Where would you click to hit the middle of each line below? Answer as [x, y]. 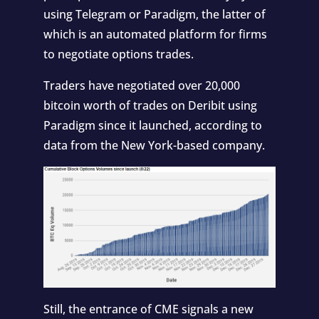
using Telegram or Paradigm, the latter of [154, 14]
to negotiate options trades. [118, 54]
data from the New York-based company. [154, 145]
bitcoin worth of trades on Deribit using [150, 105]
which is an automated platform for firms [155, 34]
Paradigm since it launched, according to [152, 125]
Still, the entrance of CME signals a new [148, 309]
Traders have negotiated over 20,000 [141, 85]
